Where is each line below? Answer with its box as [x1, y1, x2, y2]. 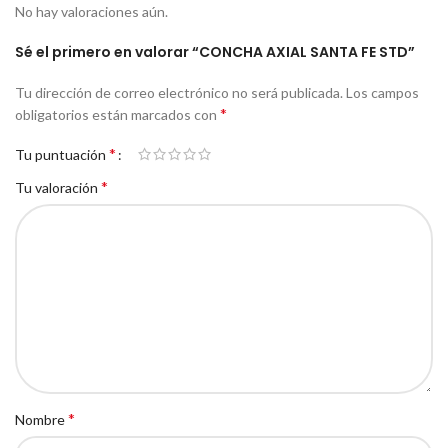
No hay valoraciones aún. [15, 3, 168, 21]
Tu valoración [15, 179, 101, 197]
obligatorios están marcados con [15, 106, 220, 124]
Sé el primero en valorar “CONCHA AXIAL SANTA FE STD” [15, 42, 415, 63]
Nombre [15, 411, 68, 429]
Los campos [346, 84, 419, 102]
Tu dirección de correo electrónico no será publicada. [15, 84, 343, 102]
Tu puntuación [15, 146, 109, 164]
